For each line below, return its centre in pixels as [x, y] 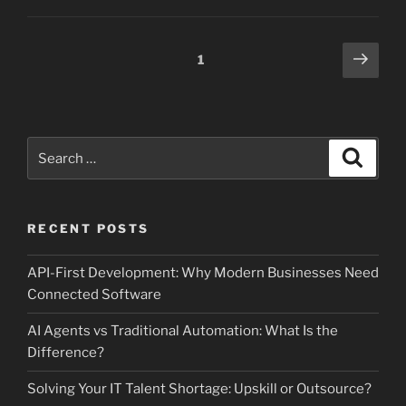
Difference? [66, 353]
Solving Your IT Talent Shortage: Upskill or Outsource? [199, 389]
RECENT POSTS [88, 229]
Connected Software [94, 295]
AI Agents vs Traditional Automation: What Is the [183, 331]
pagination [72, 79]
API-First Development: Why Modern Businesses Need [203, 273]
